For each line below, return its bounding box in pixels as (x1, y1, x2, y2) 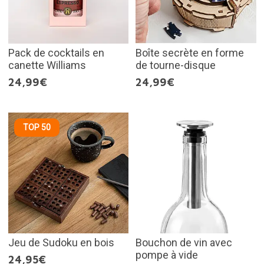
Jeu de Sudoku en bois (8, 236, 114, 249)
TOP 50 (22, 123, 51, 133)
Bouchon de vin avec (136, 236, 232, 249)
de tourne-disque (136, 59, 216, 72)
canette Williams (8, 59, 86, 72)
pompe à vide (136, 248, 198, 261)
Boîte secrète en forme (136, 47, 244, 60)
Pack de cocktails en (8, 47, 104, 60)
